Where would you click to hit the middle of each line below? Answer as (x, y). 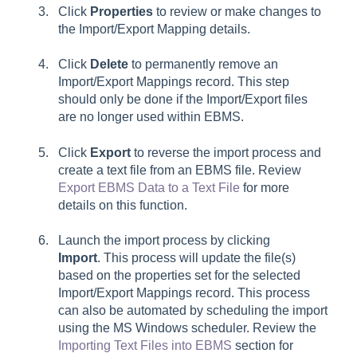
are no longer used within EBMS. (153, 117)
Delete (109, 65)
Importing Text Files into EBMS (145, 345)
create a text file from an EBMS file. (157, 170)
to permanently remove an (203, 65)
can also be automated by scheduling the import (193, 310)
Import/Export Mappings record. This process (184, 292)
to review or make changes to (237, 11)
